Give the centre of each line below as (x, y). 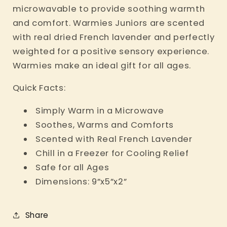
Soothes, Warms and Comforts (105, 125)
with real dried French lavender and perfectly (113, 37)
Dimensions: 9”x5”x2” (81, 181)
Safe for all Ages (72, 167)
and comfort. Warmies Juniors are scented (108, 23)
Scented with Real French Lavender (114, 139)
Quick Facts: (39, 88)
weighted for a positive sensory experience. (111, 51)
